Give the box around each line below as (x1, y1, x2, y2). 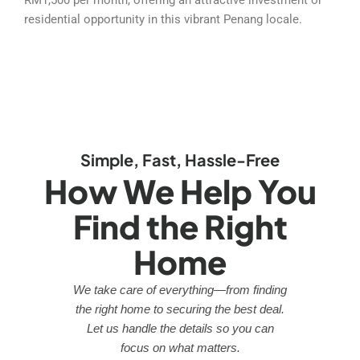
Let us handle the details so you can (86, 321, 274, 335)
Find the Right (72, 205, 288, 247)
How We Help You (43, 170, 317, 211)
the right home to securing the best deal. (76, 301, 284, 316)
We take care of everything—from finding (73, 282, 287, 297)
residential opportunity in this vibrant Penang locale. (24, 11, 302, 27)
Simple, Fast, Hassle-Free (80, 149, 280, 170)
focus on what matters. (120, 340, 240, 354)
